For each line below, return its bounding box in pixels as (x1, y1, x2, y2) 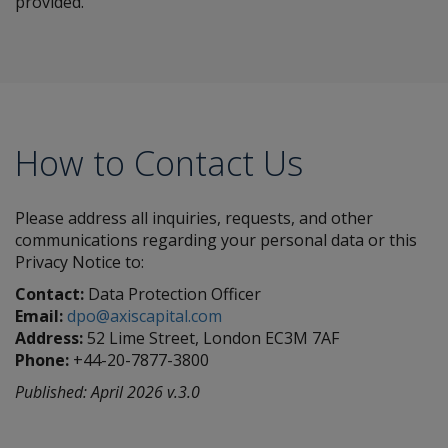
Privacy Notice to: (15, 251, 144, 273)
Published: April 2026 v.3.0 (15, 381, 200, 403)
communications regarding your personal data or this (15, 229, 417, 251)
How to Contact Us (15, 140, 303, 186)
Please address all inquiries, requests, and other (15, 207, 373, 229)
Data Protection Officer (84, 283, 261, 305)
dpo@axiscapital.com (67, 305, 222, 327)
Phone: (15, 349, 69, 371)
